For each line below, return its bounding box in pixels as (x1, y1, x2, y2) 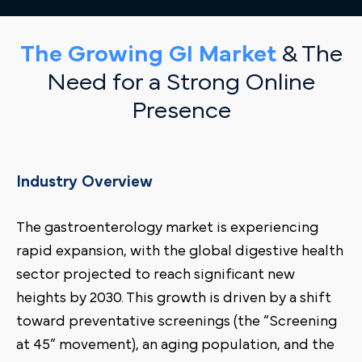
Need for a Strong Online (47, 69, 315, 95)
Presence (131, 98, 231, 123)
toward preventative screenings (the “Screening (16, 314, 337, 329)
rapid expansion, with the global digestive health (16, 243, 343, 259)
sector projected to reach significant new (16, 267, 295, 282)
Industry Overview (16, 173, 153, 190)
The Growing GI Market (19, 41, 276, 66)
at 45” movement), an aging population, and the (16, 337, 335, 352)
